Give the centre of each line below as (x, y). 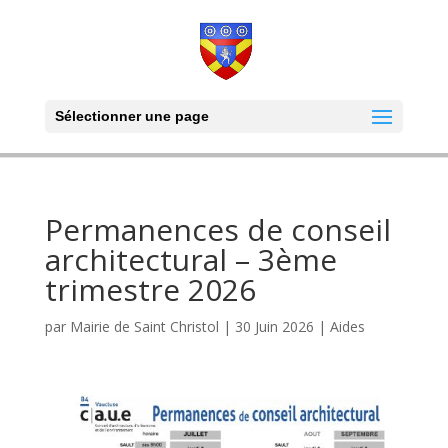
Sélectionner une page (131, 116)
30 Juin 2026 (274, 326)
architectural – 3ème (190, 259)
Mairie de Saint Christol (144, 326)
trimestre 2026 (150, 289)
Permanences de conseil (217, 229)
